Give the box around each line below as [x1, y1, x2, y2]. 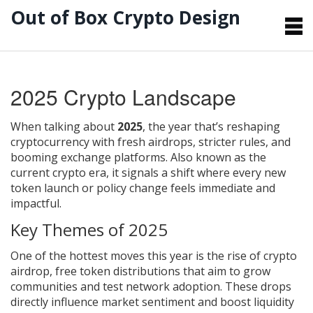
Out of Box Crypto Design [10, 5, 240, 30]
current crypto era [10, 164, 106, 180]
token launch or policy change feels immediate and [10, 180, 275, 196]
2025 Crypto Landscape [10, 81, 236, 112]
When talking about [10, 118, 117, 134]
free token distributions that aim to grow [55, 263, 270, 279]
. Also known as [166, 149, 249, 165]
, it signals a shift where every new [106, 164, 286, 180]
